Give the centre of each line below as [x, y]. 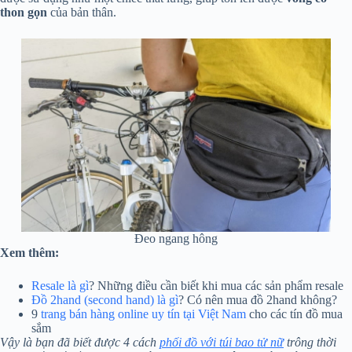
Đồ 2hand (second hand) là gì [105, 299]
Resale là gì [60, 285]
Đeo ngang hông [176, 238]
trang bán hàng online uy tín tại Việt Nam [143, 313]
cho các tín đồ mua [294, 313]
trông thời [310, 342]
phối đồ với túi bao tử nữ [222, 342]
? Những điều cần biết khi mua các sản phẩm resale [216, 285]
